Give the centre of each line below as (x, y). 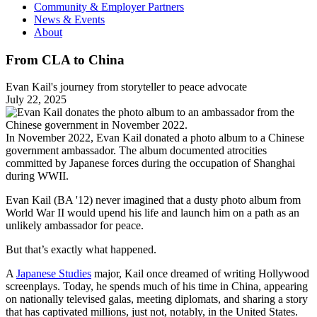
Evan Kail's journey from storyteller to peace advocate (126, 87)
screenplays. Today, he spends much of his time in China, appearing (157, 287)
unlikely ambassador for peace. (75, 226)
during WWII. (37, 176)
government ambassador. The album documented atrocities (136, 151)
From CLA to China (65, 59)
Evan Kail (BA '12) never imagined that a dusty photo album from (153, 200)
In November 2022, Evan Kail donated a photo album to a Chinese (155, 138)
